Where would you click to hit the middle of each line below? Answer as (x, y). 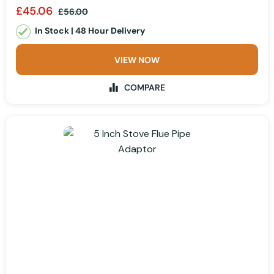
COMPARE (144, 88)
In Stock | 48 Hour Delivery (90, 31)
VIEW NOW (137, 60)
